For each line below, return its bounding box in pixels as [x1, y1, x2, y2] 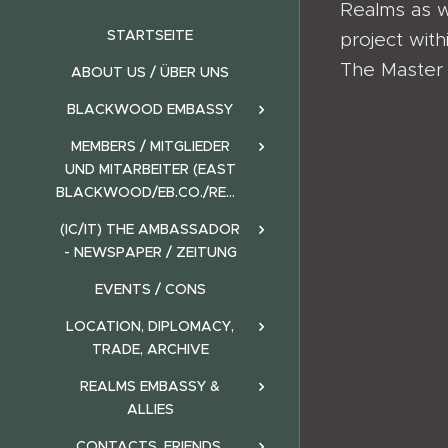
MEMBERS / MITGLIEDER [70, 136, 230, 155]
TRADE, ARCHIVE [91, 339, 209, 358]
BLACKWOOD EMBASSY [67, 99, 233, 118]
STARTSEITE [107, 25, 193, 44]
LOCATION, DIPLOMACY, [66, 316, 234, 335]
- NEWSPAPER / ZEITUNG [63, 242, 237, 261]
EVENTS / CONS [94, 279, 206, 298]
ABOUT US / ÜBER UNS [71, 62, 229, 81]
